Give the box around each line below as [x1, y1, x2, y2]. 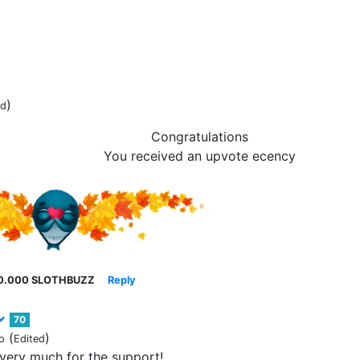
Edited [14, 333, 45, 346]
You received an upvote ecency [103, 148, 296, 164]
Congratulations [150, 129, 248, 145]
